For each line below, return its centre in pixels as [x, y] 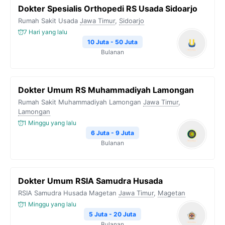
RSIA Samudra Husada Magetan [67, 193]
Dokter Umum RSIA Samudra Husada [90, 181]
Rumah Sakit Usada [48, 21]
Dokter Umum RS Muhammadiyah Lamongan [106, 90]
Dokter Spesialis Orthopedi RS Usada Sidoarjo [108, 9]
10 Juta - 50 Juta [113, 42]
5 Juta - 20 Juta [113, 214]
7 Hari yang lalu [45, 32]
